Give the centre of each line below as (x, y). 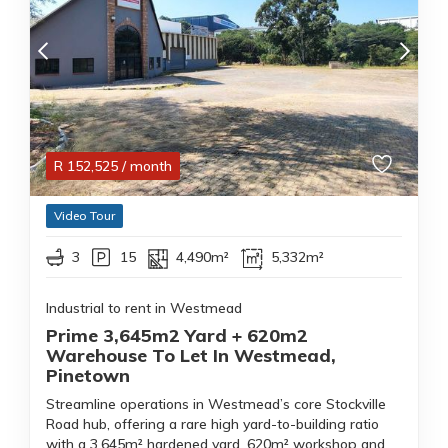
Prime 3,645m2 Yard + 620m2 (177, 335)
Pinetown (88, 375)
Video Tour (84, 215)
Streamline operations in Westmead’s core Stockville (216, 404)
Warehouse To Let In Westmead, (191, 355)
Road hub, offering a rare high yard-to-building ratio (212, 424)
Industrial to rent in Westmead (144, 308)
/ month (147, 166)
